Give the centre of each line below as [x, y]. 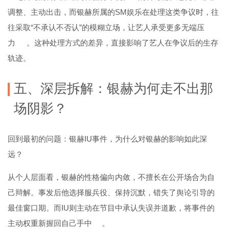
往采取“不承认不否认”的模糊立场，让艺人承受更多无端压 [106, 27]
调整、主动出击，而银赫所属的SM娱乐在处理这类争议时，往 [113, 12]
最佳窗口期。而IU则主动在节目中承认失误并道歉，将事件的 [111, 208]
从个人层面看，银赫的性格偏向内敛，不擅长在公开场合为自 [111, 177]
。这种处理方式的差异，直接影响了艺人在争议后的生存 [123, 42]
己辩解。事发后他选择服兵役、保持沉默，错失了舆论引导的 [111, 192]
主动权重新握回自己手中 [50, 223]
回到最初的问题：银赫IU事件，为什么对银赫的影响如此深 [107, 139]
